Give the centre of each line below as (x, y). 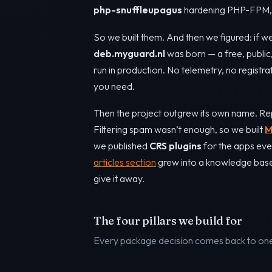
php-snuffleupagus (138, 10)
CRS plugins (175, 146)
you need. (114, 86)
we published (121, 146)
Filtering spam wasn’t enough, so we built (179, 130)
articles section (125, 162)
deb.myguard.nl (129, 53)
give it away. (119, 179)
